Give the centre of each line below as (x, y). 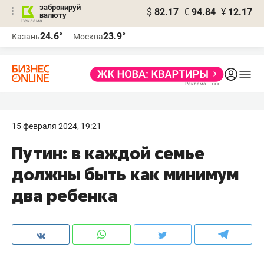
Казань (26, 37)
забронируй (60, 7)
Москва (88, 37)
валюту (53, 15)
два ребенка (65, 195)
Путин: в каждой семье (108, 153)
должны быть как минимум (125, 174)
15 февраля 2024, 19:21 (57, 126)
